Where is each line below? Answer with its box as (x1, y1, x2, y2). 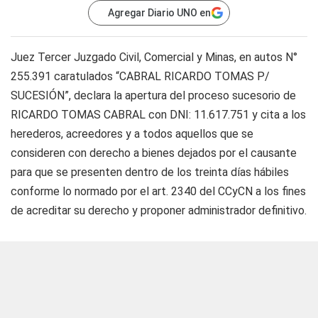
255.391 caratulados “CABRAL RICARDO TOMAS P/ (11, 70, 270, 83)
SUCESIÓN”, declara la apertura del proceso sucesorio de (11, 89, 296, 102)
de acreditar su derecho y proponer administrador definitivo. (11, 204, 307, 217)
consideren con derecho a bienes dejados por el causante (11, 146, 297, 160)
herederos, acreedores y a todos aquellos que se (11, 127, 253, 141)
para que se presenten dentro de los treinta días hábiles (11, 165, 289, 179)
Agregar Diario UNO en (108, 7, 211, 18)
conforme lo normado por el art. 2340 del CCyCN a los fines (11, 185, 306, 198)
